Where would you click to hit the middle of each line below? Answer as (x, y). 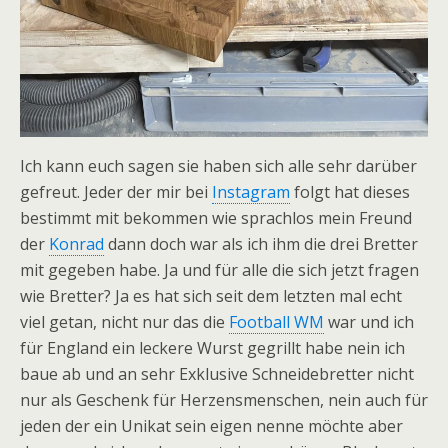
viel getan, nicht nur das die (124, 321)
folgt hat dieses (350, 191)
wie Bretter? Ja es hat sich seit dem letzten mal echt (211, 295)
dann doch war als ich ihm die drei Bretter (261, 243)
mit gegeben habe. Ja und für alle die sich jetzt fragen (219, 269)
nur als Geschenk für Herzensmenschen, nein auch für (224, 399)
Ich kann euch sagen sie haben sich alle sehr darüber (218, 165)
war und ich (369, 321)
